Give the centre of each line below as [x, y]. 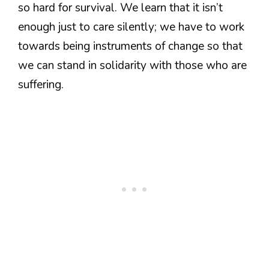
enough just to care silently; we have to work [131, 27]
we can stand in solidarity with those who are [132, 66]
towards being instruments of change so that [130, 47]
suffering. [41, 85]
